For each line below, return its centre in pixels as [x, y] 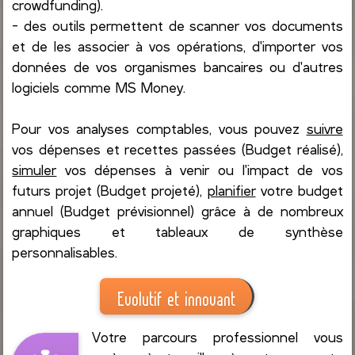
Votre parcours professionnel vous [217, 336]
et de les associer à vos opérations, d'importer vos [177, 46]
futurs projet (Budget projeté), [110, 190]
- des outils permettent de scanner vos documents [177, 25]
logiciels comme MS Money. [99, 87]
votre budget [299, 190]
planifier [231, 190]
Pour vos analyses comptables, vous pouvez [159, 128]
